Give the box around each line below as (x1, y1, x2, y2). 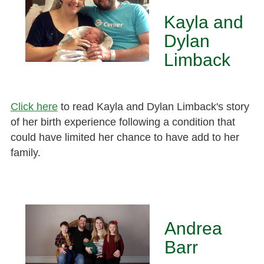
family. (10, 146, 41, 159)
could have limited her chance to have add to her (10, 131, 239, 143)
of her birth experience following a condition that (10, 115, 235, 128)
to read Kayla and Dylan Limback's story (57, 100, 249, 113)
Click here (10, 100, 58, 113)
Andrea (164, 218, 222, 238)
